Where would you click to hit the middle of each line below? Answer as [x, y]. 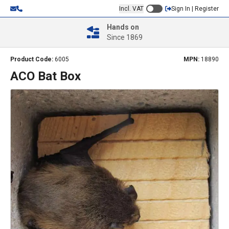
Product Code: [32, 59]
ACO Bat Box [45, 76]
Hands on [123, 27]
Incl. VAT [131, 8]
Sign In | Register [195, 8]
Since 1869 [124, 37]
